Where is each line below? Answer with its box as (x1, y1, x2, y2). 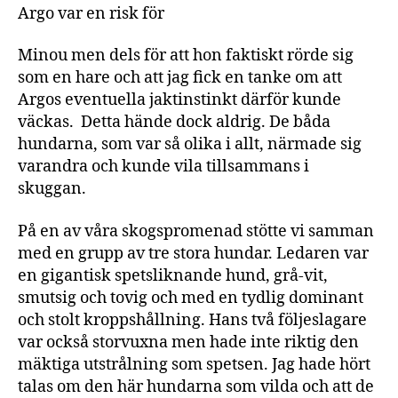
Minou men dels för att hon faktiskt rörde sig (18, 45, 354, 66)
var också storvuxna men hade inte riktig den (18, 331, 359, 353)
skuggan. (18, 179, 90, 199)
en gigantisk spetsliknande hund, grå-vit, (18, 265, 328, 286)
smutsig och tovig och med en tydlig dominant (18, 287, 363, 308)
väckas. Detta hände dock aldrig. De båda (18, 112, 330, 132)
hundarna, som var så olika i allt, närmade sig (18, 134, 362, 155)
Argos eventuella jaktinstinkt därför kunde (18, 90, 341, 110)
